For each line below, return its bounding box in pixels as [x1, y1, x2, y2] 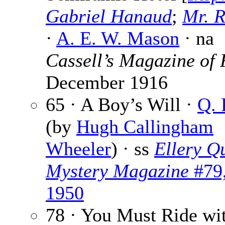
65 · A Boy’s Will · [46, 94, 197, 116]
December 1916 [46, 72, 168, 93]
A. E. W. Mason [56, 28, 179, 49]
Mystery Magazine [46, 160, 189, 182]
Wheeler [46, 138, 111, 160]
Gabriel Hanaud [46, 6, 172, 27]
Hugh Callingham [76, 116, 213, 138]
